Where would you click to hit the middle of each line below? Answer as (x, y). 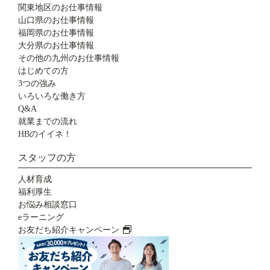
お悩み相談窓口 (48, 205)
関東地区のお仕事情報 (60, 8)
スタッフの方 (47, 158)
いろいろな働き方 (52, 96)
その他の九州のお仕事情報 (69, 58)
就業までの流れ (48, 122)
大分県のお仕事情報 (56, 46)
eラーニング (41, 218)
